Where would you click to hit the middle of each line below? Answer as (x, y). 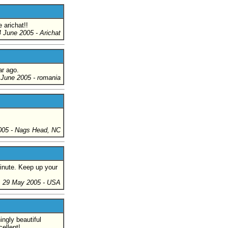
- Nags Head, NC (36, 130)
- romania (47, 77)
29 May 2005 (22, 182)
